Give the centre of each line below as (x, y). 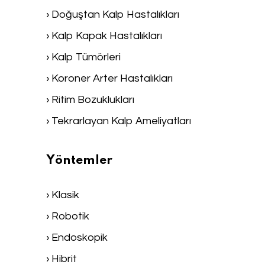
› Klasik (63, 195)
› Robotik (68, 216)
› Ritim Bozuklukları (90, 100)
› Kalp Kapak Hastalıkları (104, 36)
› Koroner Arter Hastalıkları (109, 79)
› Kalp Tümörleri (83, 57)
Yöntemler (79, 160)
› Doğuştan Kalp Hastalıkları (113, 15)
